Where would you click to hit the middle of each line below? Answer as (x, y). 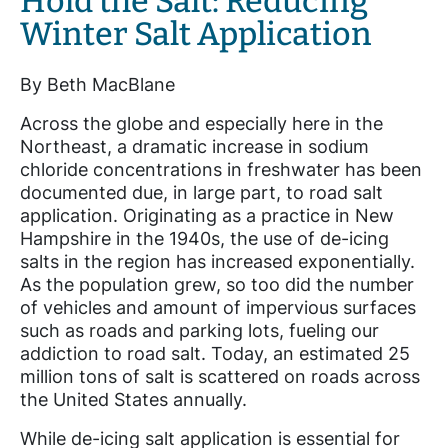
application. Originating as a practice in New (207, 216)
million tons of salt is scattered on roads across (220, 377)
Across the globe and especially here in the (201, 124)
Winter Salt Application (196, 34)
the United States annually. (133, 400)
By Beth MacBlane (97, 85)
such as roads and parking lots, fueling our (199, 331)
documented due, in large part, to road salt (201, 193)
